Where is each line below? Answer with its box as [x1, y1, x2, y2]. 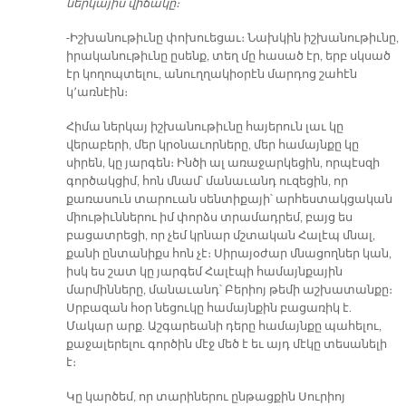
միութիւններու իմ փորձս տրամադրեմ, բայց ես [65, 209, 353, 225]
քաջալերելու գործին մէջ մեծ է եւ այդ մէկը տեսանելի [65, 336, 387, 352]
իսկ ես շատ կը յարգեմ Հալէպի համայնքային [65, 264, 343, 279]
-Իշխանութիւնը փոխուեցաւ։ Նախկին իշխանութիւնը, [65, 30, 399, 45]
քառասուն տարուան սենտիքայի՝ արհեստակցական [65, 191, 392, 207]
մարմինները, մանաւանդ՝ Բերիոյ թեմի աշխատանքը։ [65, 282, 392, 297]
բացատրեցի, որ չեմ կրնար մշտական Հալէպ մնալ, [65, 227, 375, 243]
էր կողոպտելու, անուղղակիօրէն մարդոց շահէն [65, 66, 357, 82]
